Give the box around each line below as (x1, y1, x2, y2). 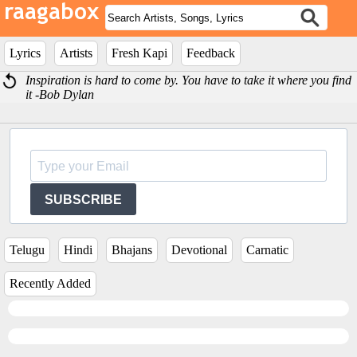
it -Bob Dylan (25, 88, 95, 101)
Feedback (186, 46, 235, 60)
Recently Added (10, 277, 91, 290)
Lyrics (10, 46, 41, 60)
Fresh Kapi (112, 46, 167, 60)
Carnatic (246, 243, 288, 257)
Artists (60, 46, 92, 60)
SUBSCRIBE (45, 192, 122, 206)
